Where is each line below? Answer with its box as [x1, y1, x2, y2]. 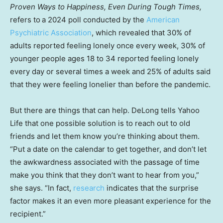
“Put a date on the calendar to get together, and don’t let [10, 144, 207, 154]
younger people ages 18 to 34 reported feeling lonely [10, 53, 199, 63]
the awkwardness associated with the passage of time [10, 157, 200, 167]
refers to [10, 14, 40, 24]
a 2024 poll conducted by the [42, 14, 146, 24]
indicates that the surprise [105, 183, 199, 193]
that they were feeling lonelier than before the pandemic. [10, 79, 211, 89]
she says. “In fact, [10, 183, 73, 193]
